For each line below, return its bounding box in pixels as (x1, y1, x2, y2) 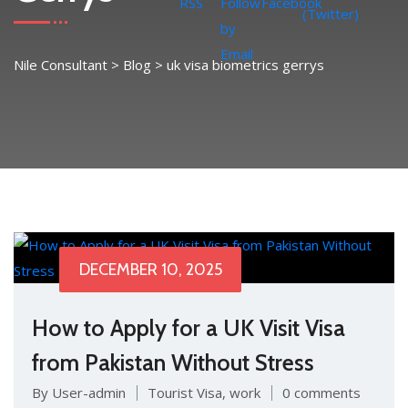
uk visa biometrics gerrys (167, 56, 324, 74)
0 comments (282, 383, 361, 402)
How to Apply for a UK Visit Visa (32, 314, 345, 342)
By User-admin (32, 383, 126, 402)
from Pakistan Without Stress (32, 349, 314, 376)
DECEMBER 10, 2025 (78, 260, 222, 280)
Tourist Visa (148, 383, 222, 402)
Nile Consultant (14, 56, 107, 74)
